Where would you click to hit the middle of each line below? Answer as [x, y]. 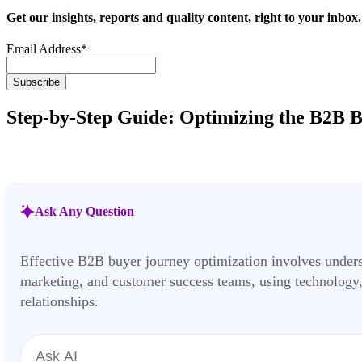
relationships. [59, 301]
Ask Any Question [84, 211]
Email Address [44, 48]
